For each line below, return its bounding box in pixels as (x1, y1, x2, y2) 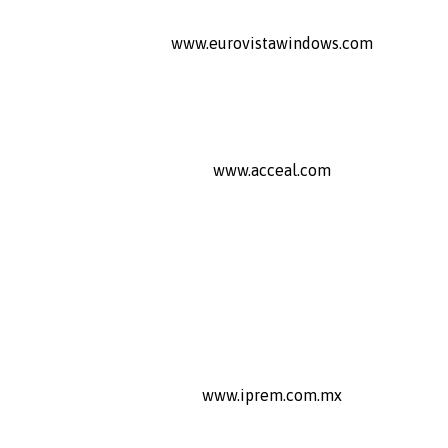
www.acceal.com (212, 160, 331, 179)
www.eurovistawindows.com (170, 33, 373, 52)
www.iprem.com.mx (201, 385, 342, 404)
